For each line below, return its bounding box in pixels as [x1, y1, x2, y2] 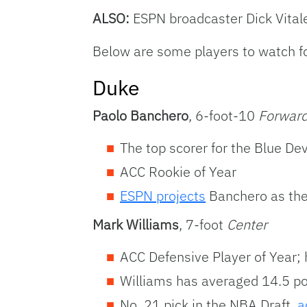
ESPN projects [120, 186, 206, 206]
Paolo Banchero [93, 106, 188, 125]
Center [227, 215, 267, 234]
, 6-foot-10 [188, 106, 258, 125]
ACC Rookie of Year [120, 162, 236, 182]
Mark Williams [93, 215, 179, 234]
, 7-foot [179, 215, 227, 234]
